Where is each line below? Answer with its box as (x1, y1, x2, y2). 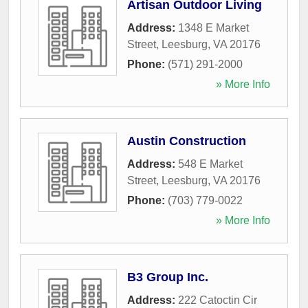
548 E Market (178, 157, 243, 170)
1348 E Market (178, 21, 249, 34)
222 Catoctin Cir (178, 294, 257, 306)
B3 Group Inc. (127, 269, 208, 284)
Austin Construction (127, 133, 246, 148)
